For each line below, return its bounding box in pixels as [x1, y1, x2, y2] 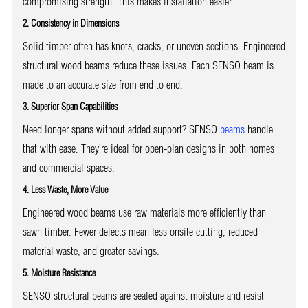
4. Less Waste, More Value [22, 183, 108, 196]
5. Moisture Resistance [22, 266, 96, 279]
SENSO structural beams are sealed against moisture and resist [22, 288, 264, 302]
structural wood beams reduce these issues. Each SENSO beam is [22, 58, 274, 72]
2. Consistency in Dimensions [22, 16, 119, 30]
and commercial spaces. [22, 160, 115, 175]
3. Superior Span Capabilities [22, 100, 118, 113]
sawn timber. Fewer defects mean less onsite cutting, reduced [22, 224, 258, 239]
